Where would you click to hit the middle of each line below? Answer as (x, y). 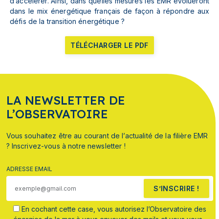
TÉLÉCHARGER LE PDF (109, 45)
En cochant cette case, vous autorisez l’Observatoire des (114, 209)
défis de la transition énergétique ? (67, 22)
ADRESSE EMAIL (29, 169)
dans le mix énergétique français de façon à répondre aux (109, 11)
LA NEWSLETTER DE (66, 100)
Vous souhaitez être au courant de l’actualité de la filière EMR (107, 136)
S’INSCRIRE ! (176, 189)
